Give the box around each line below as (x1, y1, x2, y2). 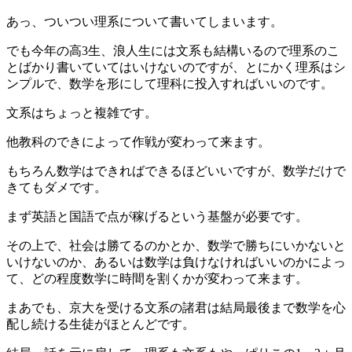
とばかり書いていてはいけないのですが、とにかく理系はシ (6, 60, 346, 74)
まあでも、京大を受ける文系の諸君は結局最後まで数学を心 (6, 300, 346, 314)
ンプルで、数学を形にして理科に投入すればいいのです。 (6, 76, 333, 90)
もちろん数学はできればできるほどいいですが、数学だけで (6, 163, 346, 178)
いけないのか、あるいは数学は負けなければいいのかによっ (6, 255, 346, 269)
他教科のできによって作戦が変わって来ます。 (6, 134, 270, 148)
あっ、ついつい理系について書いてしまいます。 (6, 14, 283, 28)
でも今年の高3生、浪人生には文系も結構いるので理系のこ (6, 43, 339, 57)
